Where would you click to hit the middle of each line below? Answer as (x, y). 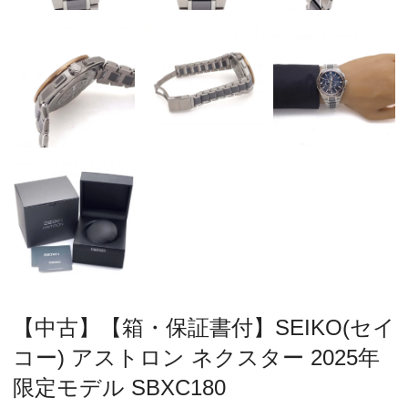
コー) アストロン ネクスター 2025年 (196, 358)
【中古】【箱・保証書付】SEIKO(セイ (204, 328)
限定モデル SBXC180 (119, 388)
